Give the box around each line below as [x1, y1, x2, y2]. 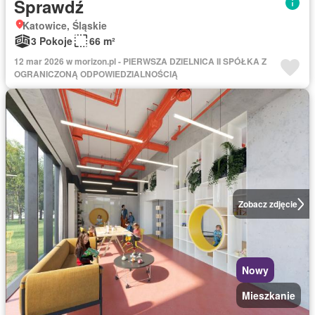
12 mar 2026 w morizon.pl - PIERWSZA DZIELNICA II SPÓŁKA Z [14, 55, 266, 67]
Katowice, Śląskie [22, 18, 107, 32]
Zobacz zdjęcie [238, 198, 297, 210]
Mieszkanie [242, 288, 295, 302]
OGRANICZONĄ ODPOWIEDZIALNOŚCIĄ [14, 67, 178, 80]
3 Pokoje [31, 34, 72, 48]
